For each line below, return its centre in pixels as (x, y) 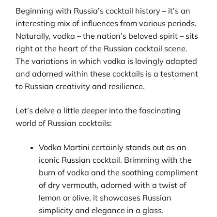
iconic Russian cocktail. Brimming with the (116, 160)
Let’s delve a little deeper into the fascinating (98, 111)
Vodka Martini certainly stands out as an (113, 147)
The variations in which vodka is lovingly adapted (106, 61)
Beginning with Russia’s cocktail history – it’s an (103, 10)
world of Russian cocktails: (64, 123)
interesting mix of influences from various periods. (106, 23)
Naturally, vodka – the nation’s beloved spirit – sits (107, 36)
